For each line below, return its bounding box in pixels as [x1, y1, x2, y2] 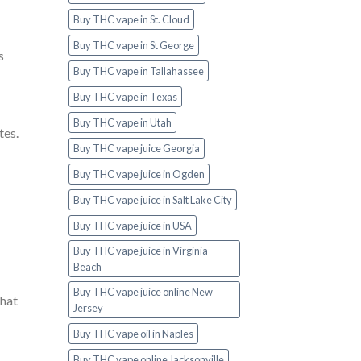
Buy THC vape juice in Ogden [73, 168, 205, 181]
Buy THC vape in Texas [73, 90, 177, 104]
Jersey [73, 301, 103, 315]
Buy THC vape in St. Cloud [73, 13, 189, 27]
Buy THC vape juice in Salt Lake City [73, 193, 232, 207]
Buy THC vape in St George [73, 39, 194, 52]
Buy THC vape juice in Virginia [73, 244, 208, 258]
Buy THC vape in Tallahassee [73, 64, 204, 78]
